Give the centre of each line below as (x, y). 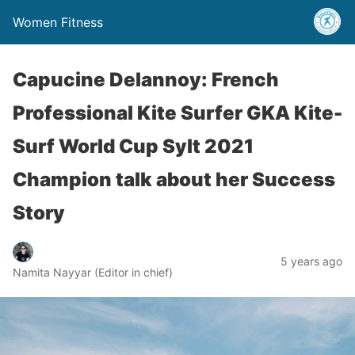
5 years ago (311, 261)
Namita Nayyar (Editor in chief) (93, 272)
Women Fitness (58, 22)
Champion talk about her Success (174, 179)
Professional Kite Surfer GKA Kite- (177, 113)
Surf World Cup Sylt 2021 (133, 146)
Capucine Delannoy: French (146, 80)
